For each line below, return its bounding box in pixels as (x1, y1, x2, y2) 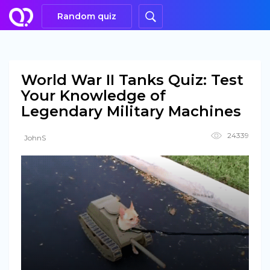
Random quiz (57, 11, 116, 22)
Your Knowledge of (21, 87, 166, 104)
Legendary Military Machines (21, 102, 241, 120)
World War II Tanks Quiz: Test (21, 71, 243, 89)
